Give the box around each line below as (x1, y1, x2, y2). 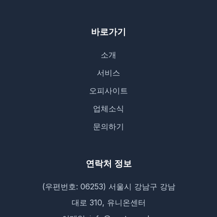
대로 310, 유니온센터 (71, 198, 146, 208)
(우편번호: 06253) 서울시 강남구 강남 (42, 182, 175, 192)
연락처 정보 (85, 158, 132, 169)
